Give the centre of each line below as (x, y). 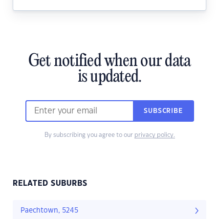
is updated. (109, 77)
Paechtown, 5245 (49, 211)
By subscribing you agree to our (89, 135)
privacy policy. (154, 135)
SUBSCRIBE (163, 111)
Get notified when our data (109, 62)
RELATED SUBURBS (50, 184)
